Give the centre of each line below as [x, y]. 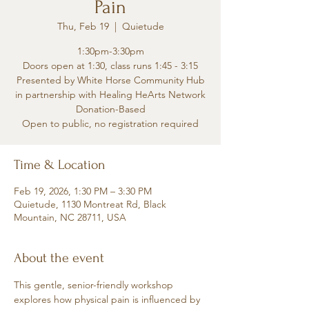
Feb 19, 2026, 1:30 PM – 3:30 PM [83, 191]
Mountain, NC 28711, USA [70, 217]
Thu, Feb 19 [83, 26]
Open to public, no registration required [110, 123]
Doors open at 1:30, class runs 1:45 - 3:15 [110, 66]
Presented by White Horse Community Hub [110, 80]
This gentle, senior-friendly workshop [95, 285]
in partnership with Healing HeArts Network [110, 94]
